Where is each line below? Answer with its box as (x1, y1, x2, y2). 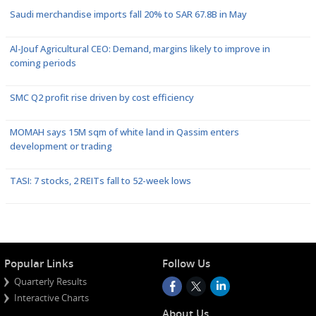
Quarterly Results (14, 275, 87, 288)
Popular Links (4, 256, 73, 270)
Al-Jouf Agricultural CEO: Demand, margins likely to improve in (10, 42, 270, 55)
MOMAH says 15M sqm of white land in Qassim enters (10, 126, 239, 138)
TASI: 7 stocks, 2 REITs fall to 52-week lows (10, 174, 191, 187)
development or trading (10, 140, 112, 152)
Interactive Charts (14, 291, 89, 304)
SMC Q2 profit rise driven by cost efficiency (10, 91, 194, 104)
